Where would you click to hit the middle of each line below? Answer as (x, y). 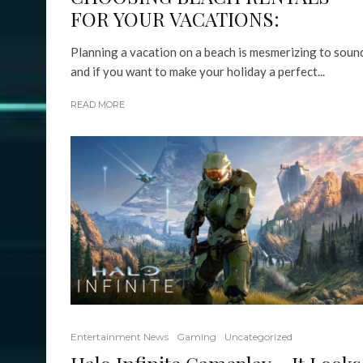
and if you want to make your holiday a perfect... (198, 72)
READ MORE (98, 105)
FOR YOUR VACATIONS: (175, 19)
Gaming (196, 337)
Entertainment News (120, 337)
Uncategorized (258, 337)
